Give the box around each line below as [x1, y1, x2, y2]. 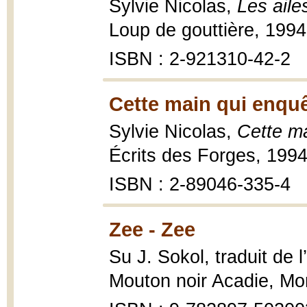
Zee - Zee [109, 218, 195, 241]
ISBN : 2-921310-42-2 [109, 49, 291, 69]
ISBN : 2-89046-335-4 [109, 174, 291, 195]
